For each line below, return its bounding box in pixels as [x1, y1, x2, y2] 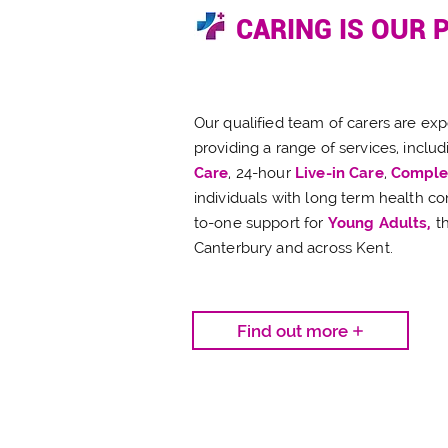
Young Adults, [327, 214, 436, 232]
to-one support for [193, 214, 328, 232]
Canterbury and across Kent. [193, 239, 393, 257]
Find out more [236, 320, 348, 341]
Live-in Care [294, 164, 384, 182]
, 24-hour [228, 164, 295, 182]
